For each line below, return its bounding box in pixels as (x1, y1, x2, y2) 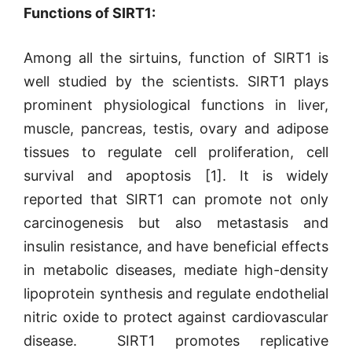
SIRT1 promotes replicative (97, 332, 328, 349)
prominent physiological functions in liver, (24, 97, 328, 113)
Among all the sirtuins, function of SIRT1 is (24, 49, 328, 66)
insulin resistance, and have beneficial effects (24, 238, 328, 255)
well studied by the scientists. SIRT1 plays (24, 73, 328, 90)
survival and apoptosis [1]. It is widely (24, 167, 328, 184)
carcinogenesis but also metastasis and (24, 214, 328, 231)
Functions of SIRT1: (24, 5, 156, 21)
